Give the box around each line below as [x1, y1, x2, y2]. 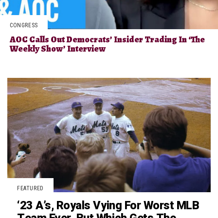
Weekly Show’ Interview [10, 43, 106, 54]
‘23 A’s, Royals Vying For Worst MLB [17, 197, 200, 215]
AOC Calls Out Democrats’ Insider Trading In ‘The [10, 34, 205, 45]
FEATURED [17, 185, 44, 192]
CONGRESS [10, 22, 38, 29]
